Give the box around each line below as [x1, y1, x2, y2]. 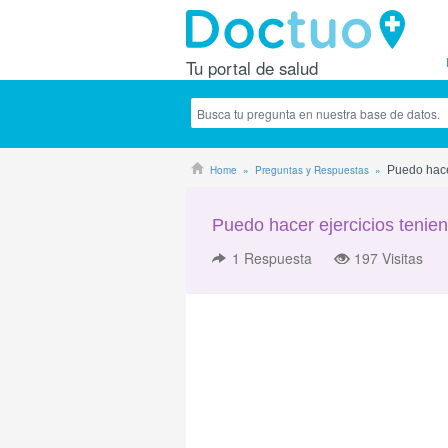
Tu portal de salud [186, 56, 318, 80]
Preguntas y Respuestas [255, 163, 369, 177]
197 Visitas [354, 248, 423, 268]
